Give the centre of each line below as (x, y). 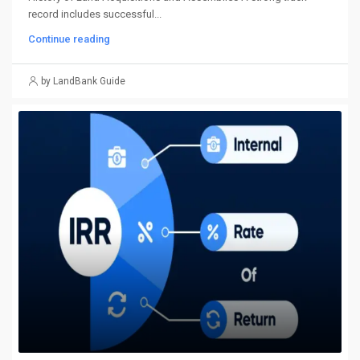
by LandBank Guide (83, 81)
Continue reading (69, 39)
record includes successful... (95, 14)
